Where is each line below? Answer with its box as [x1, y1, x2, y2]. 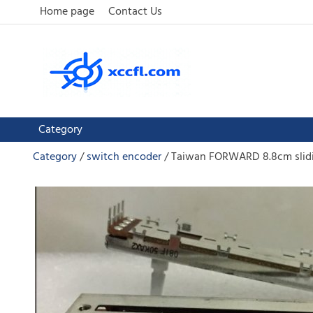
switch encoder [87, 148, 161, 166]
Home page [40, 3, 94, 21]
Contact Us [108, 3, 162, 21]
